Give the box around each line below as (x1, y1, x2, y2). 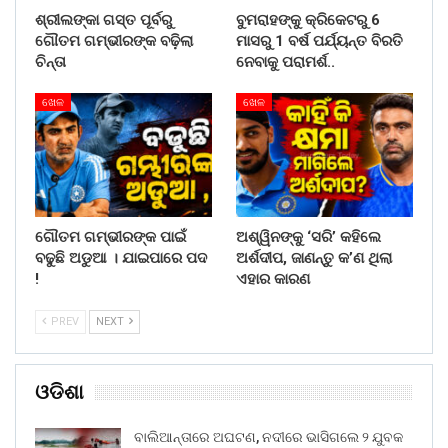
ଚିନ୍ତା (35, 53, 66, 72)
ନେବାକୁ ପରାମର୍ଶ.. (236, 53, 335, 72)
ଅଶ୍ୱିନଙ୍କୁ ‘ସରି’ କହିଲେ (236, 227, 381, 246)
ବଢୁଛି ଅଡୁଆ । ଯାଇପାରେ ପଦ (35, 248, 207, 267)
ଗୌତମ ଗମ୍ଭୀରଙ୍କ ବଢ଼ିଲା (35, 32, 193, 51)
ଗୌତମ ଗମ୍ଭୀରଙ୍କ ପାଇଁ (35, 227, 186, 246)
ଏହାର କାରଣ (236, 269, 310, 288)
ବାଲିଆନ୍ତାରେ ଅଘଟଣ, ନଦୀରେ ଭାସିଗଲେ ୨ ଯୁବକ (134, 428, 403, 445)
